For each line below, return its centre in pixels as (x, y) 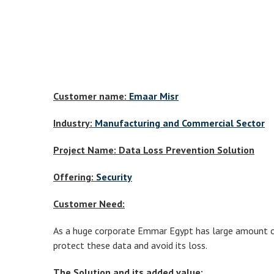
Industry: (74, 123)
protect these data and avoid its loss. (130, 245)
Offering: (75, 177)
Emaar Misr (154, 96)
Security (114, 177)
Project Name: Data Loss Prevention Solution (154, 150)
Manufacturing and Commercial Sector (180, 123)
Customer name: (91, 96)
